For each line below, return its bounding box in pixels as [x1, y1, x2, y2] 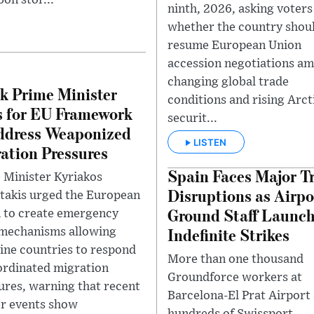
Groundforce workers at [168, 271, 302, 284]
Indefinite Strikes [168, 223, 289, 245]
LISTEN [193, 136, 226, 148]
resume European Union [168, 39, 301, 52]
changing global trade [168, 76, 289, 88]
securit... [168, 112, 217, 125]
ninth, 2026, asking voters [168, 3, 313, 15]
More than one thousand [168, 252, 303, 266]
